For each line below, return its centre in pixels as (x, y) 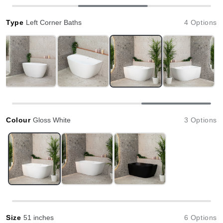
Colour (20, 120)
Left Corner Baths (54, 22)
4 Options (200, 22)
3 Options (200, 120)
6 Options (200, 218)
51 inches (39, 218)
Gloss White (52, 120)
